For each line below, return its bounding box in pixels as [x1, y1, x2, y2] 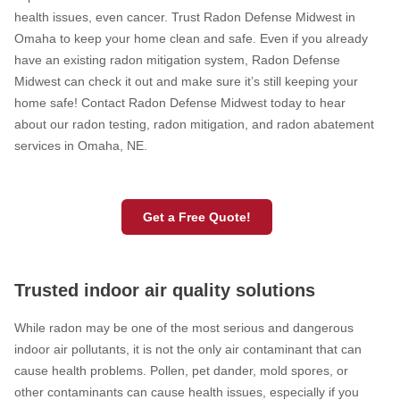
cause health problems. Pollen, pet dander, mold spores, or [14, 362, 348, 378]
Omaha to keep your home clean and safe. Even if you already [14, 30, 368, 46]
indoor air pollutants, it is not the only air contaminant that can [14, 341, 362, 356]
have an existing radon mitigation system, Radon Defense [14, 52, 340, 67]
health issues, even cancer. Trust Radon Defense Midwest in [14, 9, 355, 24]
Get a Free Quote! [142, 209, 251, 224]
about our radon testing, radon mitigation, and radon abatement [14, 116, 374, 131]
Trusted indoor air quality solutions [14, 279, 315, 300]
